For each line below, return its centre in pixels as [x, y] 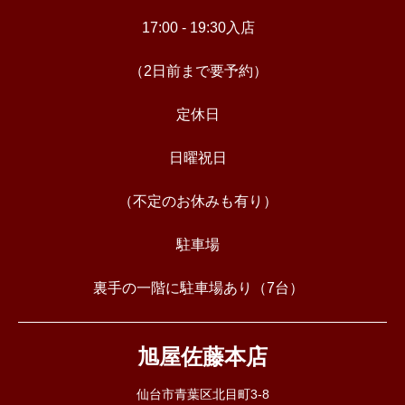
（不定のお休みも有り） [198, 202]
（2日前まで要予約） [198, 71]
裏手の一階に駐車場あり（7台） [198, 288]
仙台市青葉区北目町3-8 [202, 394]
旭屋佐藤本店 [202, 357]
